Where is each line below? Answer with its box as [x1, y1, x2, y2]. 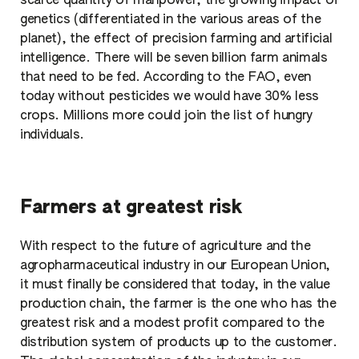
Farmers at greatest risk [20, 197, 243, 217]
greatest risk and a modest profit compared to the [20, 317, 325, 331]
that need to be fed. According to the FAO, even [20, 71, 311, 84]
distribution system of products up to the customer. [20, 337, 337, 350]
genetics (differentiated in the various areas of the [20, 13, 321, 26]
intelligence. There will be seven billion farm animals [20, 51, 328, 65]
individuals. [20, 128, 85, 142]
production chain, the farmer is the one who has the [20, 298, 337, 312]
